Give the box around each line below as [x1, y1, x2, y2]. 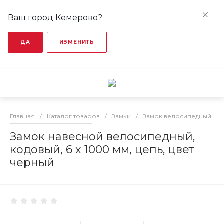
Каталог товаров [47, 112, 100, 120]
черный [10, 156, 54, 169]
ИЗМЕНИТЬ [59, 39, 94, 45]
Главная [10, 112, 35, 120]
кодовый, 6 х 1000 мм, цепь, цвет [10, 143, 194, 156]
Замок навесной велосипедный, [10, 130, 195, 143]
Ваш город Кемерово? [8, 13, 102, 22]
